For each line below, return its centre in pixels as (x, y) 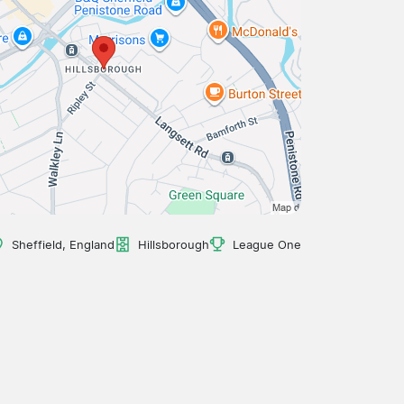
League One (267, 244)
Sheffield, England (63, 244)
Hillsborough (174, 244)
